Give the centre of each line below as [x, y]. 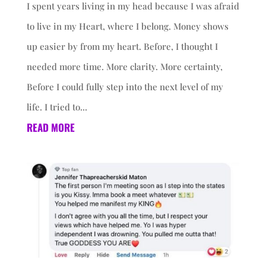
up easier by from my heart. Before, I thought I [122, 47]
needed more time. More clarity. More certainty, [124, 67]
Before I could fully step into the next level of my [125, 87]
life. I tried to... [57, 107]
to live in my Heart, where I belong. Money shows [127, 26]
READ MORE [50, 128]
